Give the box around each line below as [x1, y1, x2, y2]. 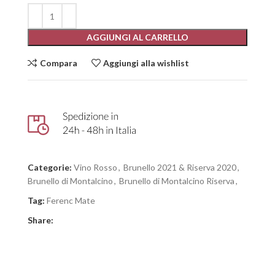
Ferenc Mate [47, 195, 95, 206]
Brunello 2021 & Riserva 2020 [123, 161, 236, 172]
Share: [28, 214, 53, 225]
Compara [39, 57, 77, 68]
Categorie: [28, 161, 72, 172]
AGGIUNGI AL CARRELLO [87, 32, 188, 42]
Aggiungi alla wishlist [103, 57, 190, 68]
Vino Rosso [74, 161, 117, 172]
